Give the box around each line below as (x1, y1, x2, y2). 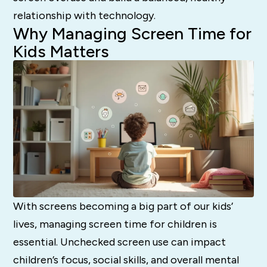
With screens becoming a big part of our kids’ (13, 200, 234, 213)
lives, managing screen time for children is (13, 218, 218, 231)
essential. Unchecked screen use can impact (13, 235, 226, 249)
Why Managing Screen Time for (13, 23, 252, 44)
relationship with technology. (13, 8, 156, 22)
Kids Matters (13, 41, 110, 61)
